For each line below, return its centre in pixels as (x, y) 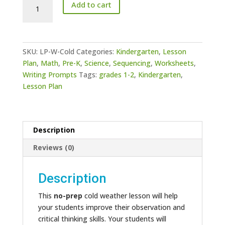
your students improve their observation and (111, 207)
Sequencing (132, 63)
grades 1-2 (116, 75)
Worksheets (174, 63)
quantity (35, 58)
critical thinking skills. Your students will (102, 219)
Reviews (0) (53, 148)
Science (96, 63)
